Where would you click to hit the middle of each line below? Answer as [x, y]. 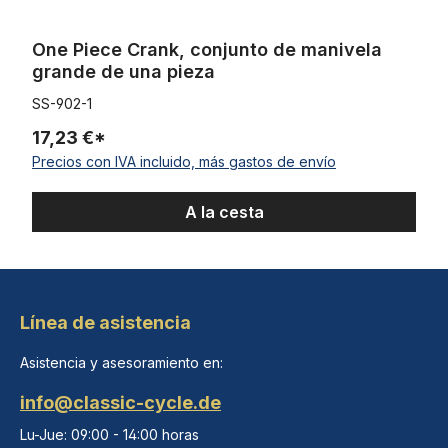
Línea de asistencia [105, 323]
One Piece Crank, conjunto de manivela [207, 50]
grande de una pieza [123, 72]
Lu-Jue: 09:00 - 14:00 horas [109, 435]
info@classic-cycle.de [120, 403]
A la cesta [224, 212]
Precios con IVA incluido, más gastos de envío [184, 162]
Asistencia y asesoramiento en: [121, 363]
